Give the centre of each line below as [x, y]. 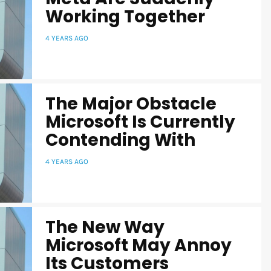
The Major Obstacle [131, 103]
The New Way [105, 227]
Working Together [125, 16]
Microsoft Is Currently [140, 122]
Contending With [120, 140]
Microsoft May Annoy [139, 245]
